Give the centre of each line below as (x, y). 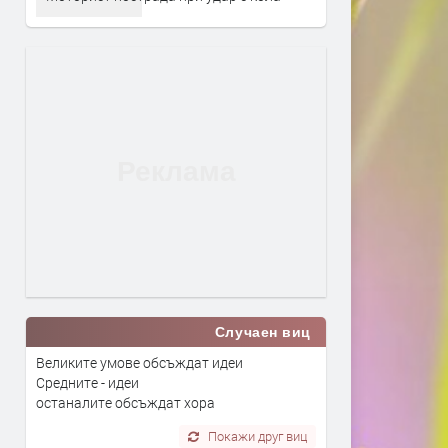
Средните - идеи (87, 382)
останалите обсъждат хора (125, 402)
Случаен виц (262, 331)
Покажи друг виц (258, 435)
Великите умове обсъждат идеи (139, 362)
